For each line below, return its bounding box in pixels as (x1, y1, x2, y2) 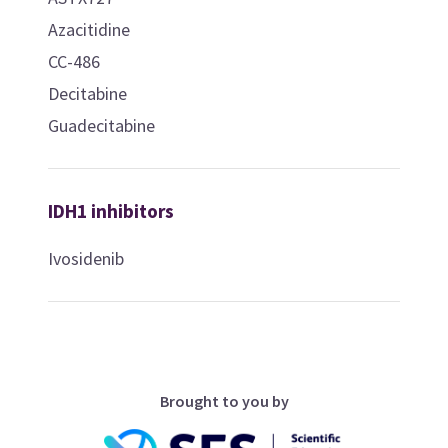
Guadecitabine (47, 113, 155, 137)
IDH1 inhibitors (47, 198, 174, 223)
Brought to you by (159, 390, 289, 411)
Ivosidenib (47, 246, 124, 270)
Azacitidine (47, 17, 130, 41)
